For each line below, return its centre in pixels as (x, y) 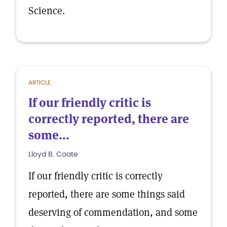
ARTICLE (40, 82)
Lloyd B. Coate (53, 154)
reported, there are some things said (107, 194)
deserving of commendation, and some (113, 212)
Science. (47, 11)
